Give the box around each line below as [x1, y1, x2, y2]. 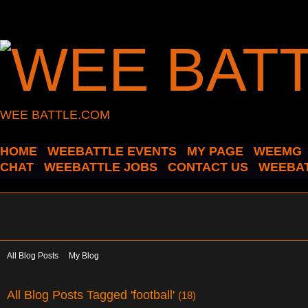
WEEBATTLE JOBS [44, 160, 157, 174]
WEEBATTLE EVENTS [47, 144, 177, 158]
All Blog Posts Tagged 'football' [7, 287, 178, 302]
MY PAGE [187, 144, 243, 158]
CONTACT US [168, 160, 248, 174]
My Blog [69, 251, 99, 261]
